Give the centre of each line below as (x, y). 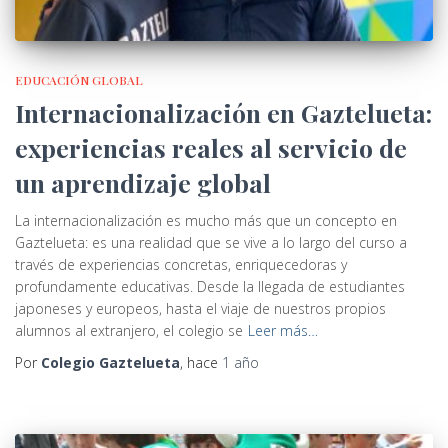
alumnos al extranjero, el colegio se (129, 330)
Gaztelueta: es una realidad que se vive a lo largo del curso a (211, 242)
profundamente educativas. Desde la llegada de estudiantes (210, 286)
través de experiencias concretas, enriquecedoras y (181, 264)
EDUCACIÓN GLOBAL (79, 79)
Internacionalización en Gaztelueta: (223, 112)
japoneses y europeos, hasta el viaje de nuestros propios (200, 308)
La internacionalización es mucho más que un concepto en (206, 220)
